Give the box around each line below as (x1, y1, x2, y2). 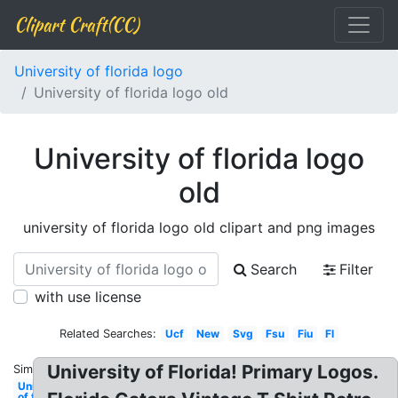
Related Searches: (59, 327, 156, 340)
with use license (35, 288, 141, 306)
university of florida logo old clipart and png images (23, 219, 375, 236)
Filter (339, 260, 373, 278)
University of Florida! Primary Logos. (47, 361, 379, 383)
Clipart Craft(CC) (14, 12, 139, 37)
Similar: (13, 362, 52, 376)
